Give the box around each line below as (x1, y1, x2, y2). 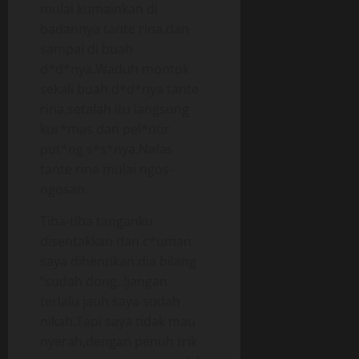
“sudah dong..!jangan (40, 272, 167, 290)
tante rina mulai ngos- (40, 160, 173, 178)
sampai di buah (40, 40, 133, 58)
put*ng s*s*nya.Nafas (40, 140, 173, 158)
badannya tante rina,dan (40, 20, 189, 38)
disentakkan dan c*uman (40, 232, 192, 250)
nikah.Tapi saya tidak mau (40, 313, 196, 330)
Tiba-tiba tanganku (40, 212, 153, 230)
